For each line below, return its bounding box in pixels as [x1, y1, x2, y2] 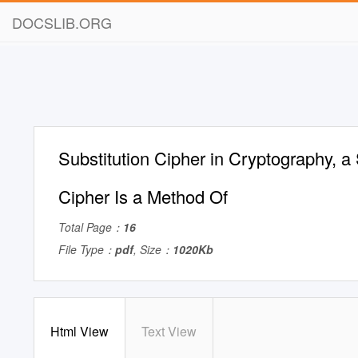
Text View [141, 322, 197, 340]
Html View [50, 322, 109, 340]
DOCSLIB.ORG [12, 12, 112, 33]
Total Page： [58, 219, 123, 235]
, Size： [133, 241, 173, 257]
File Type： [58, 241, 115, 257]
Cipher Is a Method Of [58, 184, 228, 209]
